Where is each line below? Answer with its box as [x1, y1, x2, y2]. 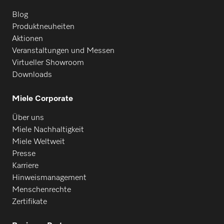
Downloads [12, 70, 52, 79]
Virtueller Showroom [12, 58, 84, 67]
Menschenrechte [12, 185, 71, 194]
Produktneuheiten [12, 22, 74, 31]
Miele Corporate [12, 94, 73, 103]
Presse [12, 149, 35, 158]
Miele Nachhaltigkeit [12, 125, 84, 134]
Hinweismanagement [12, 173, 86, 182]
